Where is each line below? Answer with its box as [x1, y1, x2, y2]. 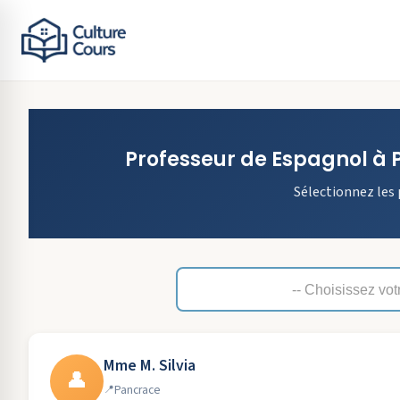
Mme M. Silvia [104, 354, 196, 377]
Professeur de [124, 146, 271, 173]
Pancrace [114, 381, 161, 398]
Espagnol [271, 146, 368, 173]
